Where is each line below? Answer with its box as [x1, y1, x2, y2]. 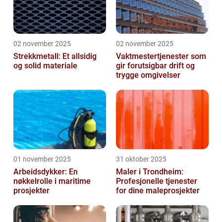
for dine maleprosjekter [116, 185, 200, 195]
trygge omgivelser [116, 70, 180, 80]
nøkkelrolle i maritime [13, 176, 91, 186]
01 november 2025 [13, 155, 71, 163]
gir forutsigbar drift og [116, 60, 195, 70]
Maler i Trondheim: [116, 166, 183, 176]
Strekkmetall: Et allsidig [13, 51, 97, 61]
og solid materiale [13, 60, 77, 70]
